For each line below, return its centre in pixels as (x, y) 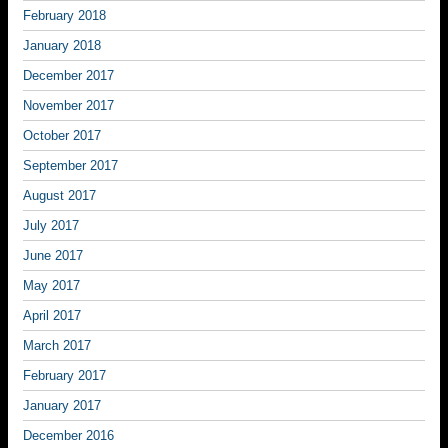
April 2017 (52, 315)
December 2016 (68, 435)
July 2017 (51, 225)
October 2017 (62, 135)
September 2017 (70, 165)
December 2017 (68, 75)
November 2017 (68, 105)
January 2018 (62, 45)
